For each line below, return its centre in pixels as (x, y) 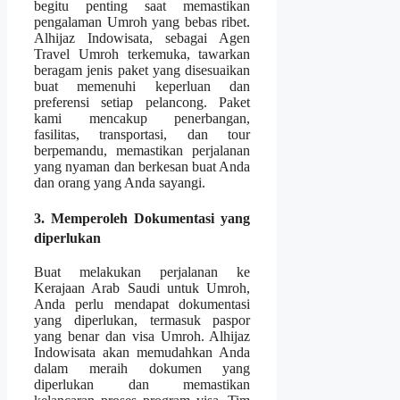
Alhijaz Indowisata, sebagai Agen (142, 38)
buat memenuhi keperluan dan (142, 87)
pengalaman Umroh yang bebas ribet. (142, 22)
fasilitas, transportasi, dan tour (142, 135)
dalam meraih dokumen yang (142, 368)
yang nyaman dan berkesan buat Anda (142, 167)
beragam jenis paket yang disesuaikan (142, 71)
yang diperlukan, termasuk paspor (142, 320)
